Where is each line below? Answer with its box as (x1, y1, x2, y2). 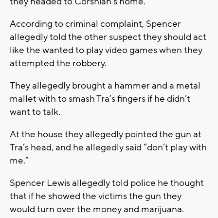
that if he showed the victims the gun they (10, 190, 182, 202)
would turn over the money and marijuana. (10, 203, 188, 216)
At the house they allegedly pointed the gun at (10, 128, 201, 141)
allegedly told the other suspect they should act (10, 31, 206, 43)
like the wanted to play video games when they (10, 44, 202, 56)
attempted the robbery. (10, 57, 107, 70)
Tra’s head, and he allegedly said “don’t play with (10, 142, 207, 154)
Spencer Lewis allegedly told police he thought (10, 177, 204, 189)
